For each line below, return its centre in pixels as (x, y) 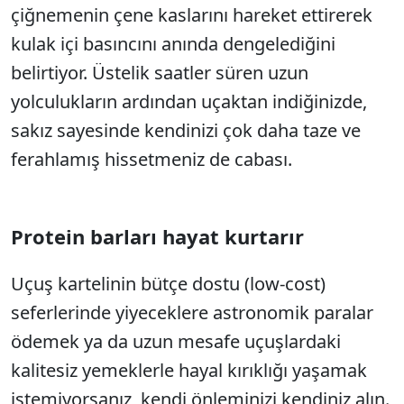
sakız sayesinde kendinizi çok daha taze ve (186, 130)
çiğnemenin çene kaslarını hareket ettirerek (192, 15)
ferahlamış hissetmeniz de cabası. (151, 159)
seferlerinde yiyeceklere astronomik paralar (192, 312)
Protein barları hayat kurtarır (157, 236)
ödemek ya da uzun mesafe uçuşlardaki (176, 341)
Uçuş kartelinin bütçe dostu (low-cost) (168, 284)
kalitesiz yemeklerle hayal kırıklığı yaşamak (189, 370)
